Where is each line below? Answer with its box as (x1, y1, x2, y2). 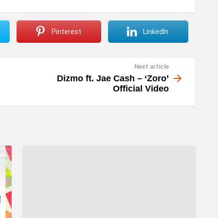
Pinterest (52, 27, 81, 36)
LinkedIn (143, 27, 168, 36)
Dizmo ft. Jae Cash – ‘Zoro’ (57, 73, 169, 84)
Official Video (113, 84, 169, 94)
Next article (134, 62, 169, 70)
